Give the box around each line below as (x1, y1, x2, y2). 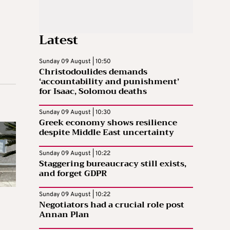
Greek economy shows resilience (39, 115, 177, 130)
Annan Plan (39, 207, 89, 222)
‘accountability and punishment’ (39, 74, 179, 89)
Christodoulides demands (39, 64, 147, 79)
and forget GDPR (39, 166, 107, 181)
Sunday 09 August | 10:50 (39, 57, 111, 66)
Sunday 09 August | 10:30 (39, 108, 111, 117)
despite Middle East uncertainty (39, 125, 174, 140)
